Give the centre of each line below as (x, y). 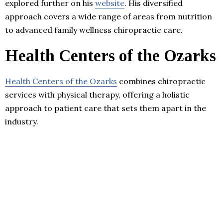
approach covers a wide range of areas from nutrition (109, 16)
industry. (22, 121)
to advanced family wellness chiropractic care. (94, 30)
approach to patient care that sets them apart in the (106, 108)
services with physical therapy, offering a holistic (97, 94)
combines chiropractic (161, 81)
